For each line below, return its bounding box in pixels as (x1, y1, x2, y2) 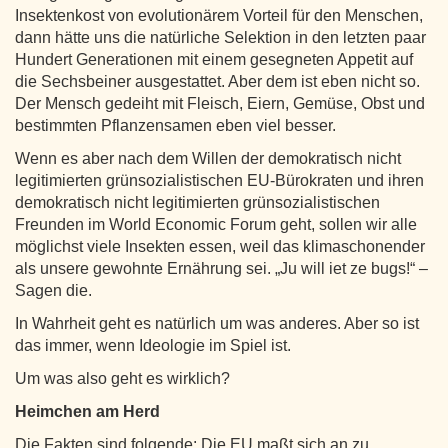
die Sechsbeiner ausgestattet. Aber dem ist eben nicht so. (15, 72, 420, 90)
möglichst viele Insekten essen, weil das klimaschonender (15, 237, 425, 255)
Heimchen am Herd (15, 402, 160, 420)
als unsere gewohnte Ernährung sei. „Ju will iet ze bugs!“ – (15, 259, 428, 277)
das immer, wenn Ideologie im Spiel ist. (15, 336, 291, 354)
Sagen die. (15, 281, 92, 299)
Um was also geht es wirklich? (15, 369, 230, 387)
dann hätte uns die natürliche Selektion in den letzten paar (15, 28, 426, 46)
